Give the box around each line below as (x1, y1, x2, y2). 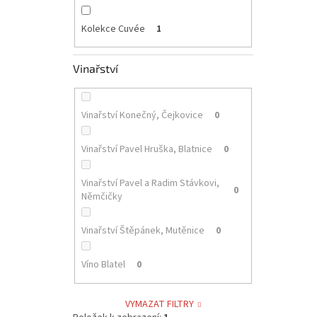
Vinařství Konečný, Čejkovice (81, 108, 203, 123)
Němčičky (81, 190, 122, 204)
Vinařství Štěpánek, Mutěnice (81, 224, 204, 238)
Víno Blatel (81, 258, 125, 272)
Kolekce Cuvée (81, 21, 145, 36)
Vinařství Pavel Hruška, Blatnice (81, 142, 212, 157)
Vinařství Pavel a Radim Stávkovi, (81, 176, 219, 191)
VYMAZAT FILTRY (125, 296, 195, 311)
